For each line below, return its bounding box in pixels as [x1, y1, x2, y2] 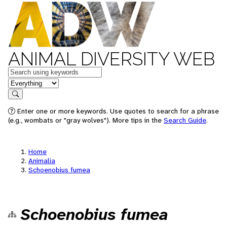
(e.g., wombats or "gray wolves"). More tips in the [8, 116, 164, 125]
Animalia [28, 156, 55, 165]
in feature [8, 77, 41, 88]
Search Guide [164, 116, 206, 125]
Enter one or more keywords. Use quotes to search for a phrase [15, 106, 219, 116]
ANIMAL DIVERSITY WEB [8, 48, 215, 69]
